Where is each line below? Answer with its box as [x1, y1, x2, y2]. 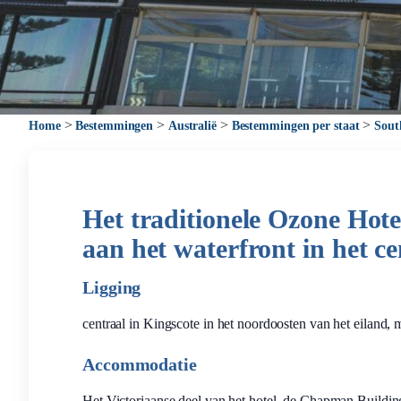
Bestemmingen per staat [231, 119, 360, 132]
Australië [167, 119, 217, 132]
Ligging [82, 277, 141, 297]
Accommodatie [82, 354, 197, 374]
